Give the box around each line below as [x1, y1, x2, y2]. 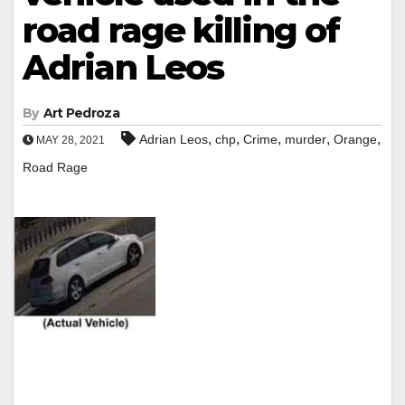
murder [285, 131, 326, 146]
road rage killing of [23, 8, 340, 52]
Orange [334, 131, 377, 146]
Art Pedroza [42, 104, 119, 121]
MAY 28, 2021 [33, 133, 105, 146]
